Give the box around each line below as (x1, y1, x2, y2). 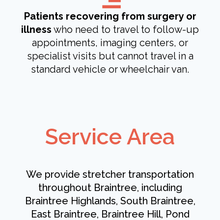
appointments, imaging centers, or (32, 37, 188, 49)
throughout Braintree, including (38, 182, 182, 194)
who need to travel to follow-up (52, 24, 199, 36)
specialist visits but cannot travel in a (27, 50, 193, 62)
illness (21, 24, 52, 36)
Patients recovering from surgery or (24, 10, 196, 23)
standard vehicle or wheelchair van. (31, 63, 189, 76)
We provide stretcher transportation (26, 168, 194, 181)
